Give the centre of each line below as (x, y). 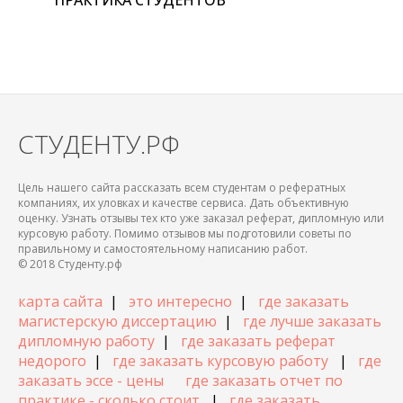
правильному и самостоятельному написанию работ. (163, 249)
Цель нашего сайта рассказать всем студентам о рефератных (182, 188)
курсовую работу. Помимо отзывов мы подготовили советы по (185, 234)
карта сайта (60, 302)
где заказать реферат (258, 341)
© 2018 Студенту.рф (70, 264)
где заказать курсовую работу (220, 361)
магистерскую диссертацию (117, 322)
